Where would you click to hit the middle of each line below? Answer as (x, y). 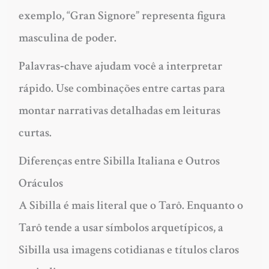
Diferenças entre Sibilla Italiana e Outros (119, 161)
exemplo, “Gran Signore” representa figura (122, 15)
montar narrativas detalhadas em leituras (119, 110)
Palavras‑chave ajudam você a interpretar (120, 66)
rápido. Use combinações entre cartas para (122, 88)
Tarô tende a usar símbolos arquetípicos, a (121, 227)
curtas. (35, 132)
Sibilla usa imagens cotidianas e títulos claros (128, 249)
